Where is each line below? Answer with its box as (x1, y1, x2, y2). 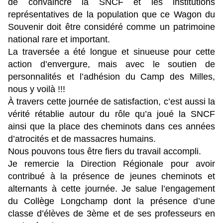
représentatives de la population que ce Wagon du (8, 9, 215, 20)
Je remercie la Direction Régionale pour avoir (8, 159, 215, 169)
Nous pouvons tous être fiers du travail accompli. (8, 146, 201, 157)
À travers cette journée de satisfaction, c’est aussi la (8, 97, 215, 107)
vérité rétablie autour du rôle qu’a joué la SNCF (8, 109, 215, 119)
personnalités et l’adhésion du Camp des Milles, (8, 72, 215, 82)
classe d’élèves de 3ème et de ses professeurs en (8, 209, 215, 219)
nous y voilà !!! (8, 84, 65, 95)
